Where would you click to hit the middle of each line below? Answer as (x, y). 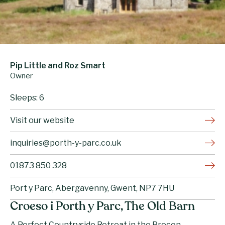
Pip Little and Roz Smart (58, 65)
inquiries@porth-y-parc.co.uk (66, 143)
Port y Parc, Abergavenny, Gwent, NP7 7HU (92, 188)
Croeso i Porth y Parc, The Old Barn (102, 207)
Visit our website (42, 120)
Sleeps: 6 (27, 97)
